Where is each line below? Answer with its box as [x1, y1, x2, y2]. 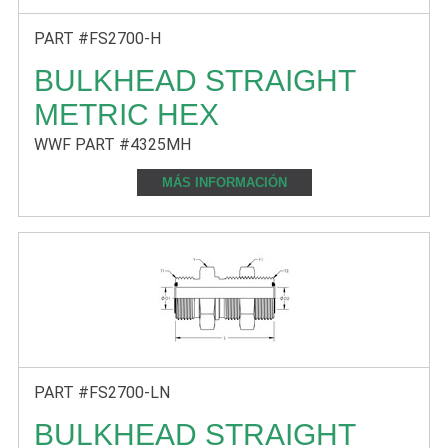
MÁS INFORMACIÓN [161, 175, 287, 190]
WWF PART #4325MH [34, 135, 191, 154]
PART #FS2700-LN [34, 383, 170, 402]
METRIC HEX [34, 98, 219, 131]
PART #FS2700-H [34, 29, 161, 48]
